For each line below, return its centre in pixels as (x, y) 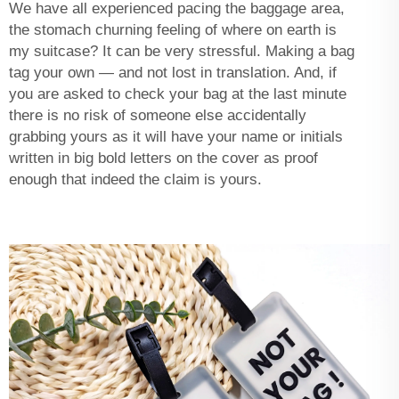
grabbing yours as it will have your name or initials (176, 136)
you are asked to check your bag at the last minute (178, 94)
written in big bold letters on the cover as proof (163, 158)
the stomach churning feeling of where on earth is (173, 29)
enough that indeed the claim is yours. (135, 179)
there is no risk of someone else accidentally (158, 115)
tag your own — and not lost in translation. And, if (173, 72)
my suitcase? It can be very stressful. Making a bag (182, 51)
